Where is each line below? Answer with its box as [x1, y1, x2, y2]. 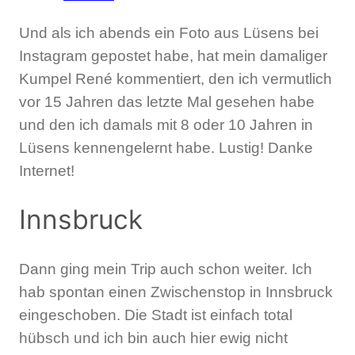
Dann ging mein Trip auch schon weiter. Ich [19, 261, 312, 278]
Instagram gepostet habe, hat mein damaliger [19, 47, 327, 64]
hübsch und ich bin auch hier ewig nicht [19, 330, 288, 347]
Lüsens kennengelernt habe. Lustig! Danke [19, 139, 313, 156]
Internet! [19, 162, 74, 179]
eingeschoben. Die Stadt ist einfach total [19, 307, 292, 324]
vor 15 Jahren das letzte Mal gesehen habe [19, 93, 315, 110]
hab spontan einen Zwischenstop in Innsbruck [19, 284, 333, 301]
